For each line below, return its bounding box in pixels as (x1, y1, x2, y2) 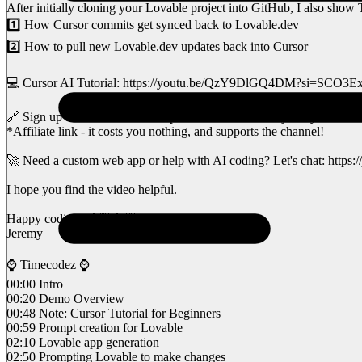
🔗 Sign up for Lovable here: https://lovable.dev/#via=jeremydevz (6, 109, 341, 124)
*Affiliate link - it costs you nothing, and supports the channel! (6, 124, 324, 138)
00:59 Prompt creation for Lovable (6, 320, 183, 335)
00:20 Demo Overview (6, 291, 124, 305)
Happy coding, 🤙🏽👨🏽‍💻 (6, 211, 150, 225)
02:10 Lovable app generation (6, 335, 159, 349)
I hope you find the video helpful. (6, 182, 177, 196)
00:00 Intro (6, 276, 63, 291)
